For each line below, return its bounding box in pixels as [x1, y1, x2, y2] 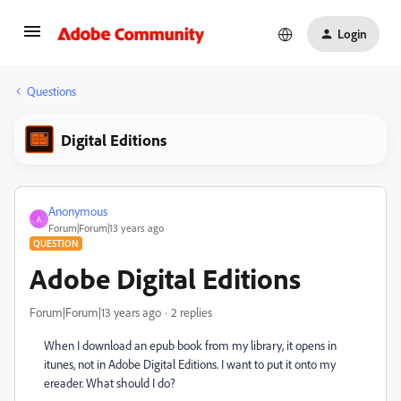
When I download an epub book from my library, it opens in [44, 337, 337, 353]
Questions [27, 83, 76, 98]
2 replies [171, 304, 212, 320]
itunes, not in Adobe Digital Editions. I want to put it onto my [44, 356, 336, 371]
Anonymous [48, 203, 107, 218]
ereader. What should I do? [44, 375, 175, 390]
